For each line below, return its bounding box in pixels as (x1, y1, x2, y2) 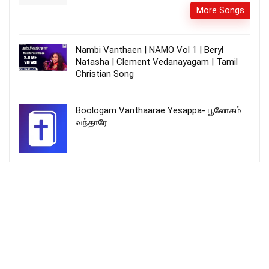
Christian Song (76, 68, 134, 79)
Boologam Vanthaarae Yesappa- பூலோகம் (76, 104, 241, 116)
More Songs (196, 5, 244, 15)
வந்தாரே (76, 116, 107, 128)
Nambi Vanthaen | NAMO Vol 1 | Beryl (76, 44, 223, 55)
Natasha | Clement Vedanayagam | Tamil (76, 56, 238, 67)
